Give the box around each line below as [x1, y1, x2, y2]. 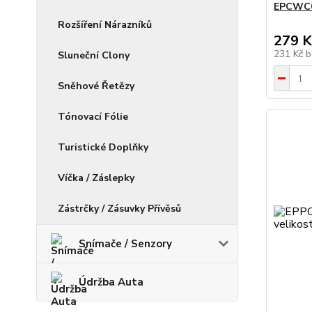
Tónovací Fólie [58, 110, 128, 123]
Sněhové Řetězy [58, 79, 134, 93]
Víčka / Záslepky [58, 171, 134, 185]
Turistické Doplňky [58, 141, 148, 154]
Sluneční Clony [58, 49, 130, 62]
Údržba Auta [79, 275, 143, 289]
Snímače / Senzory [79, 237, 172, 251]
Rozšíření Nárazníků [58, 18, 152, 31]
